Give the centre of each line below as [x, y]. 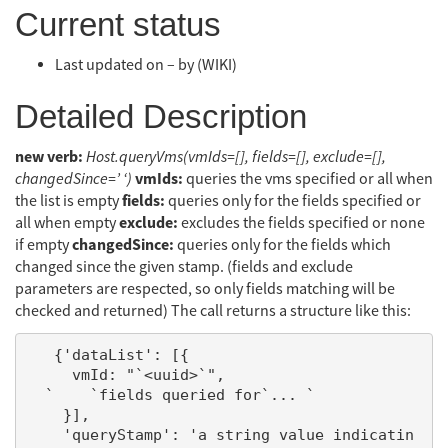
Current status [118, 24]
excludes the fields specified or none [301, 222]
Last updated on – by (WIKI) [146, 64]
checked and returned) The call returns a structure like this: [213, 310]
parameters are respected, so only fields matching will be [205, 288]
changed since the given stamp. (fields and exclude [184, 266]
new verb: [49, 156]
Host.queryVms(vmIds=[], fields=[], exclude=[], [236, 156]
